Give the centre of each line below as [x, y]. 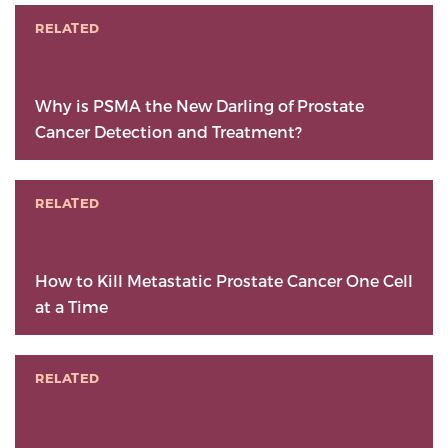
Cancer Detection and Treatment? [168, 132]
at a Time [71, 307]
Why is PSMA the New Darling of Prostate [199, 106]
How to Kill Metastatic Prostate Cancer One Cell [224, 281]
